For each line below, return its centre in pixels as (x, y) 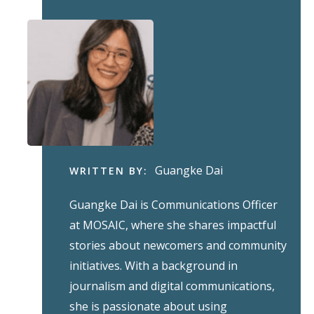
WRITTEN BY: (108, 171)
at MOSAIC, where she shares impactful (172, 225)
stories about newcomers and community (178, 246)
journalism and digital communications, (172, 286)
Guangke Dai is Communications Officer (173, 205)
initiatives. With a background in (153, 266)
